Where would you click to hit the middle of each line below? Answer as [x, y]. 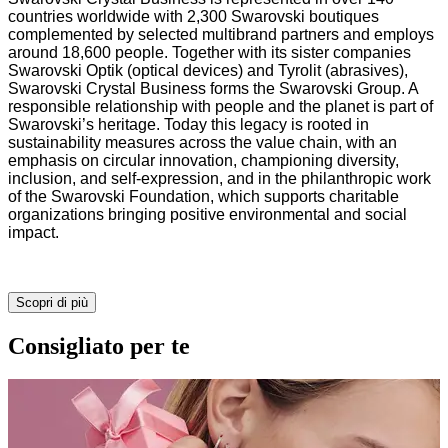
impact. [33, 232]
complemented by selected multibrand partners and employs [221, 34]
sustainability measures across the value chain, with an [202, 142]
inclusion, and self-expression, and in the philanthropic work [219, 178]
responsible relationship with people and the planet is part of [220, 106]
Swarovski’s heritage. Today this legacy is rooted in [188, 124]
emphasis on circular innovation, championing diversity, [203, 160]
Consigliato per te [99, 345]
